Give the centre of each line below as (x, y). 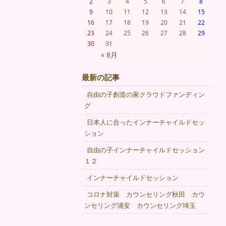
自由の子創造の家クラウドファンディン (146, 94)
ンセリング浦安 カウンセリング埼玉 (140, 205)
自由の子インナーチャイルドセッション (146, 150)
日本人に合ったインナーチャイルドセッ (146, 122)
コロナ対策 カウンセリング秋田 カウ (146, 194)
